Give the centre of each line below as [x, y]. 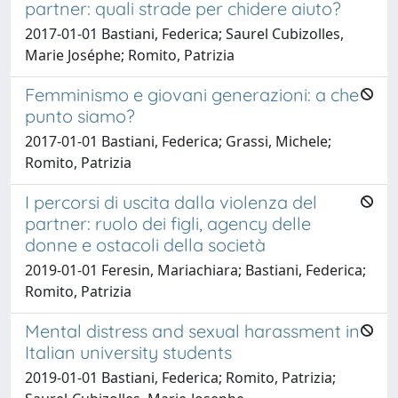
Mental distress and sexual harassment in [192, 330]
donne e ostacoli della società [145, 244]
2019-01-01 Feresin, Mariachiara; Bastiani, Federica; [195, 270]
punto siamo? [80, 115]
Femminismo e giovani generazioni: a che [192, 94]
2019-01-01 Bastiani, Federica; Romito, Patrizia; [180, 377]
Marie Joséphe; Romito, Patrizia [130, 55]
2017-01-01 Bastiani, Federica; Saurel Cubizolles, [184, 33]
